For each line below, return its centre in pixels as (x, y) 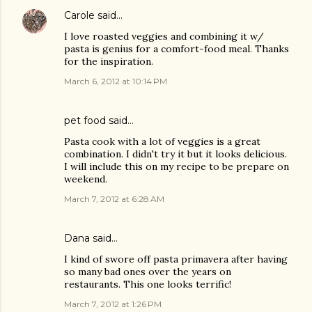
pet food (85, 120)
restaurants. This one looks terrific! (148, 284)
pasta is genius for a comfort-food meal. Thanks (177, 49)
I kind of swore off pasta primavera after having (176, 259)
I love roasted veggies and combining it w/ (164, 36)
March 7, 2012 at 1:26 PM (113, 304)
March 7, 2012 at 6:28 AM (114, 199)
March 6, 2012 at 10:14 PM (116, 81)
